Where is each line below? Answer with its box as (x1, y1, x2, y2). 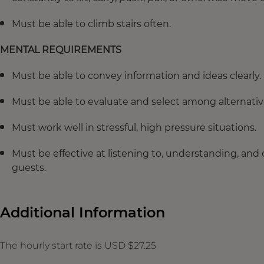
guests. (12, 161, 46, 173)
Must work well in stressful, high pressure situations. (12, 121, 256, 133)
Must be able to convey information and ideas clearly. (12, 70, 261, 81)
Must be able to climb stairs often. (12, 18, 171, 29)
